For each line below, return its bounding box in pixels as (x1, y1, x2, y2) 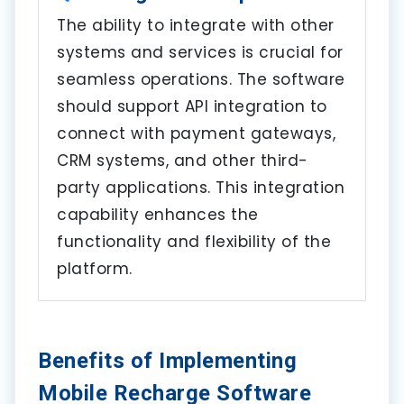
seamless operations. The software (57, 68, 345, 90)
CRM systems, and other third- (57, 149, 308, 171)
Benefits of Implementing (38, 347, 297, 373)
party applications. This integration (57, 176, 344, 198)
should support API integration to (57, 95, 327, 117)
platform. (57, 257, 133, 280)
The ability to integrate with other (57, 14, 335, 36)
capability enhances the (57, 203, 259, 225)
